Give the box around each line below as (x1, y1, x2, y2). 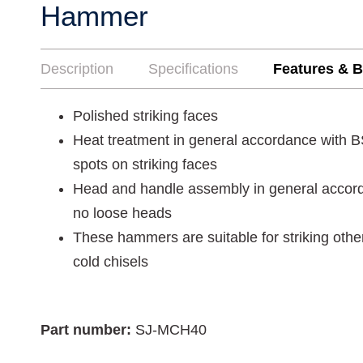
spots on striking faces (73, 156, 217, 173)
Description (41, 61, 113, 77)
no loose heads (73, 205, 172, 221)
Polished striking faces (73, 108, 218, 124)
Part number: (41, 322, 135, 338)
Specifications (148, 61, 238, 77)
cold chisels (73, 254, 148, 270)
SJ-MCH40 (135, 322, 207, 338)
